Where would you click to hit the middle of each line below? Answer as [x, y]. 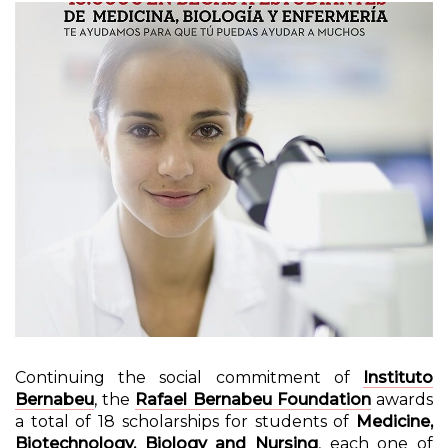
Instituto [398, 378]
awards [402, 400]
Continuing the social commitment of [189, 378]
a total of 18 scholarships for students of [185, 422]
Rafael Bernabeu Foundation [253, 400]
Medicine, [394, 422]
